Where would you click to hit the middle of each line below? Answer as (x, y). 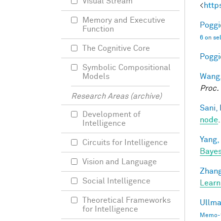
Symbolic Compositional (127, 68)
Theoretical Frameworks (127, 200)
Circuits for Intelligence (125, 143)
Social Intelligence (116, 181)
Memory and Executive (124, 20)
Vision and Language (120, 162)
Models (96, 76)
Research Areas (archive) (116, 96)
